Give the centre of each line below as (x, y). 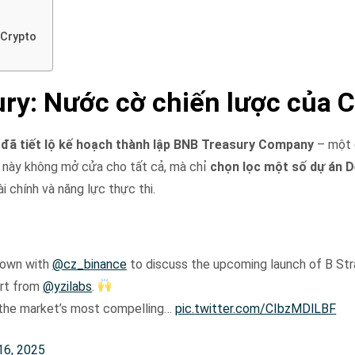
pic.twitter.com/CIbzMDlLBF (256, 308)
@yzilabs (68, 286)
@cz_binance (90, 264)
